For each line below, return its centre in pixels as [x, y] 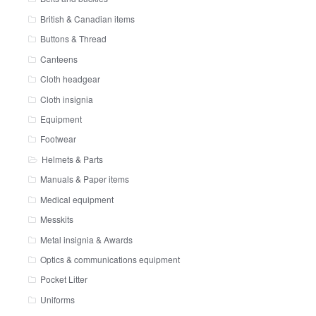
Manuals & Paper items [84, 179]
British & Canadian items [87, 18]
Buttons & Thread [73, 39]
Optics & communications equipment [110, 260]
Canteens [59, 59]
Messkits [56, 219]
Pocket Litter [63, 279]
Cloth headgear [70, 79]
